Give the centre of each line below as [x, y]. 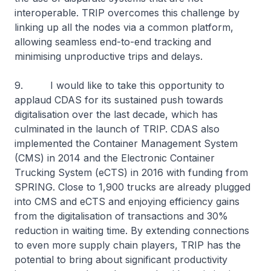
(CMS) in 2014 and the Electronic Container [115, 158]
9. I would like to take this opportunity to [119, 85]
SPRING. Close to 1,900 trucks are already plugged [132, 187]
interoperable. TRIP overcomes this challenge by [127, 13]
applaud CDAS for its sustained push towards [119, 100]
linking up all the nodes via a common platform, [124, 27]
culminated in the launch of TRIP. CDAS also [117, 129]
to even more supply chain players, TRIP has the [128, 245]
